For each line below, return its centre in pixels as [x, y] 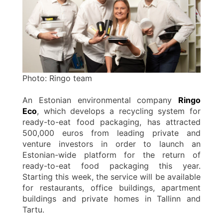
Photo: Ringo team [57, 78]
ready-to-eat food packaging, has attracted [111, 122]
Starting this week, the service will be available [111, 177]
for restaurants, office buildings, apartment [111, 188]
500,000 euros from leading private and [111, 133]
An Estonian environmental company [100, 100]
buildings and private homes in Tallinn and [111, 199]
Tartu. [33, 210]
